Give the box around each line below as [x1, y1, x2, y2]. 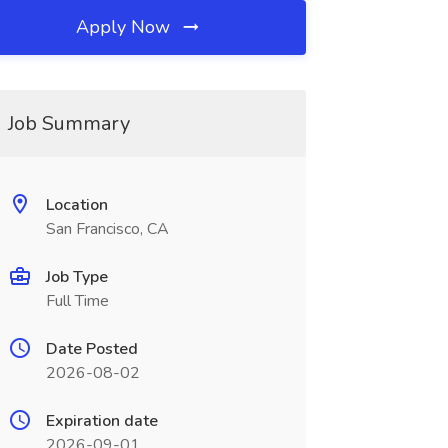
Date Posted [45, 338, 138, 360]
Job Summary [7, 110, 130, 137]
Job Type [45, 266, 108, 288]
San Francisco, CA [45, 218, 169, 240]
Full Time [45, 290, 109, 312]
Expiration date [45, 410, 158, 432]
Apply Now [76, 15, 176, 39]
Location [45, 194, 108, 216]
